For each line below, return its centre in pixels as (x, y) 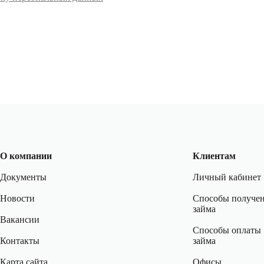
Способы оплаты (227, 230)
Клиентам (214, 156)
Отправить (132, 43)
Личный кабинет (227, 177)
